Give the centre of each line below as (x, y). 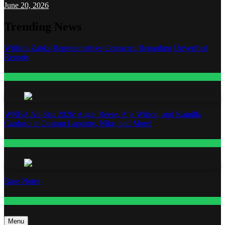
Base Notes (22, 181)
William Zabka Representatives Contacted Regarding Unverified (106, 48)
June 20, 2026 (26, 6)
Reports (16, 57)
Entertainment (25, 77)
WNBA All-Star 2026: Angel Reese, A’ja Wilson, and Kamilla (102, 115)
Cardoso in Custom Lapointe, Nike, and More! (78, 124)
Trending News (43, 26)
